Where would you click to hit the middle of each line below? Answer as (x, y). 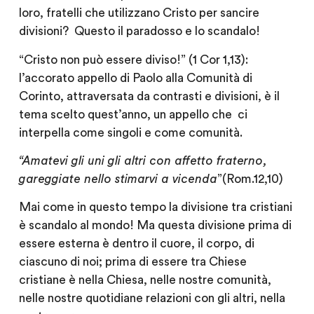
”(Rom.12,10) (250, 179)
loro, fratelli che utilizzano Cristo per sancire (139, 13)
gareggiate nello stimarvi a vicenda (118, 179)
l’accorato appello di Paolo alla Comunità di (135, 78)
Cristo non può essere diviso (100, 60)
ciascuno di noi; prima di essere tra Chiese (132, 262)
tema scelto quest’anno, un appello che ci (133, 114)
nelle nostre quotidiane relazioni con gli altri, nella (152, 299)
